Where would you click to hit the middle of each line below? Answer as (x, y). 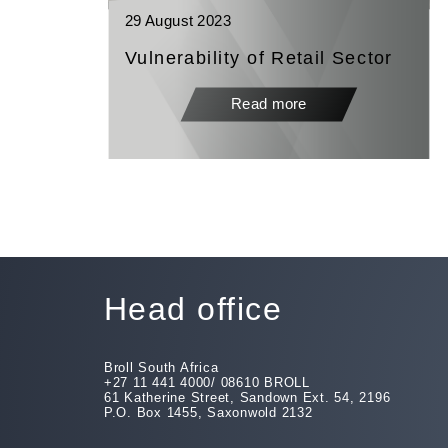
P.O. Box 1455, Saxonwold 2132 (208, 413)
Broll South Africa (161, 368)
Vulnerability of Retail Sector (259, 57)
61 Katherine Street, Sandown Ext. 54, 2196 (247, 398)
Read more (269, 104)
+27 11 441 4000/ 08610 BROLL (206, 383)
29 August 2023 (178, 21)
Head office (193, 308)
